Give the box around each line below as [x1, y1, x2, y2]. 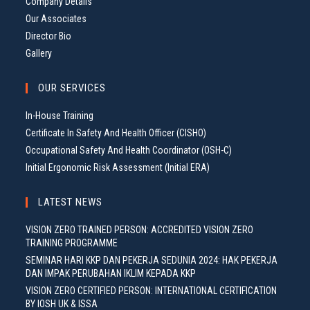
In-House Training [26, 110, 94, 122]
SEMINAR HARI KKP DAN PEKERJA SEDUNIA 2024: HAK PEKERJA [26, 255, 278, 266]
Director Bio [26, 30, 72, 42]
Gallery [26, 48, 53, 60]
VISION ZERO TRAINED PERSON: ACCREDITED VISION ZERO [26, 224, 254, 236]
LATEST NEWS [38, 196, 103, 209]
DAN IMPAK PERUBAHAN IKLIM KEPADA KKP [26, 268, 197, 280]
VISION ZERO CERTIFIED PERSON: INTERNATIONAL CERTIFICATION [26, 285, 277, 297]
